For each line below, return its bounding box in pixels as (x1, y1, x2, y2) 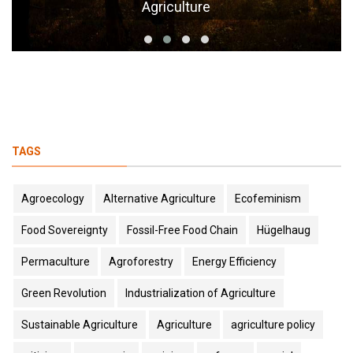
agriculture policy (231, 318, 315, 331)
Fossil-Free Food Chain (127, 224, 238, 236)
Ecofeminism (235, 192, 301, 205)
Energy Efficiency (192, 255, 277, 268)
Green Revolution (21, 287, 106, 299)
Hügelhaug (257, 224, 310, 236)
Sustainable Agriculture (21, 318, 138, 331)
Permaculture (21, 255, 90, 268)
